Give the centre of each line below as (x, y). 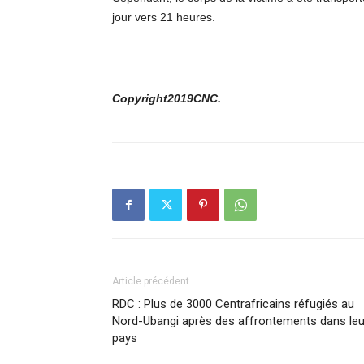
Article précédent (151, 281)
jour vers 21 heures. (164, 17)
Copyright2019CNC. (167, 98)
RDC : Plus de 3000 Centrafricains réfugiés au (233, 304)
